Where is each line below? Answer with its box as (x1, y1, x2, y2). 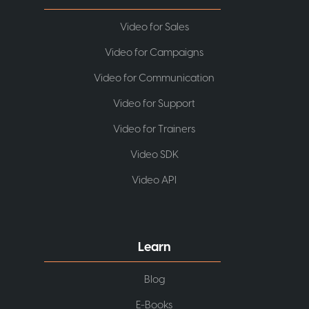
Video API (132, 173, 177, 188)
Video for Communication (94, 71, 215, 86)
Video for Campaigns (105, 46, 204, 61)
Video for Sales (119, 20, 189, 35)
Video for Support (113, 97, 196, 112)
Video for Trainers (113, 122, 196, 137)
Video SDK (130, 148, 179, 163)
